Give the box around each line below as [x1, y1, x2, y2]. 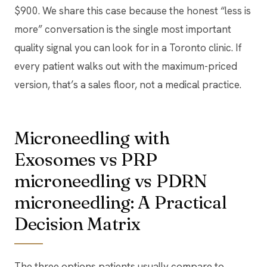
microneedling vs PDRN [14, 169, 207, 192]
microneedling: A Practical [14, 191, 227, 213]
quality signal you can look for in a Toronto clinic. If [14, 41, 242, 54]
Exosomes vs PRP [14, 148, 157, 170]
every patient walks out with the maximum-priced [14, 59, 237, 73]
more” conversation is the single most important [14, 22, 231, 36]
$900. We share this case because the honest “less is [14, 4, 251, 17]
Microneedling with [14, 126, 170, 149]
